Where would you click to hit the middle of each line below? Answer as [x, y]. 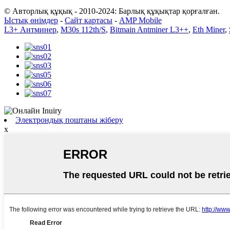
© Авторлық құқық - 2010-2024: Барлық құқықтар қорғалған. [112, 11]
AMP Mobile [140, 20]
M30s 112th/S [83, 29]
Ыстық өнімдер [31, 20]
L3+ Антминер [30, 29]
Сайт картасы [89, 20]
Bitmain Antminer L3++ [149, 29]
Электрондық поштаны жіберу [69, 120]
